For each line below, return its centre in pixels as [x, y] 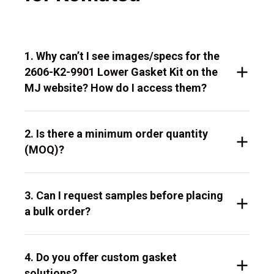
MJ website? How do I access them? [116, 88]
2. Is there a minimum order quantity [116, 134]
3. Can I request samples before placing [124, 196]
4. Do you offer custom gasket [101, 257]
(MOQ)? [44, 150]
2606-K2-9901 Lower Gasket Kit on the [121, 72]
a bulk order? [57, 212]
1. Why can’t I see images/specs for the [122, 56]
